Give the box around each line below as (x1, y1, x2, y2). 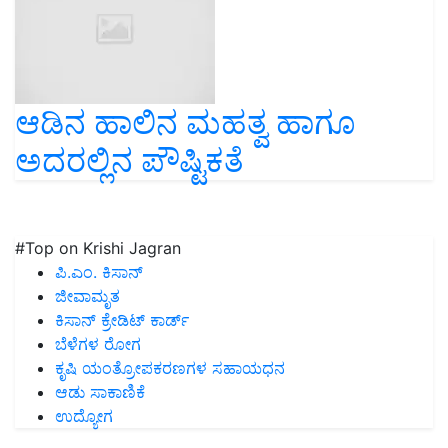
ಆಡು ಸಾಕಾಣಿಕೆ (55, 382, 145, 403)
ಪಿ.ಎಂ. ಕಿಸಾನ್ (55, 262, 143, 283)
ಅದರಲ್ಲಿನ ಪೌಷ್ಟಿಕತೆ (15, 141, 244, 181)
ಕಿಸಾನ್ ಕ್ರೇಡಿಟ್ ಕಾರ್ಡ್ (55, 310, 189, 331)
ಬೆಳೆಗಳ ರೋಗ (55, 334, 141, 355)
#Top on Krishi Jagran (15, 238, 181, 259)
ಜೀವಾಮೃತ (55, 286, 120, 307)
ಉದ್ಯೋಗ (55, 406, 113, 427)
